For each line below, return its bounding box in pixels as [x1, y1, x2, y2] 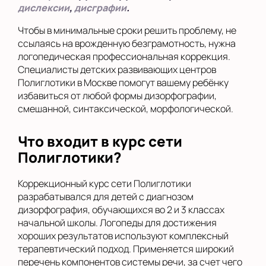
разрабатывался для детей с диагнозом [18, 190, 194, 203]
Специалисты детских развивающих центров [18, 63, 216, 76]
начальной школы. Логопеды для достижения [18, 216, 217, 229]
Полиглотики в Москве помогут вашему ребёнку [18, 76, 229, 89]
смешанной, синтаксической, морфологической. [18, 102, 233, 115]
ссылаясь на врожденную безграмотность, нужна [18, 37, 236, 50]
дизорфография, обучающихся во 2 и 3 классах [18, 203, 224, 216]
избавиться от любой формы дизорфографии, [18, 89, 217, 102]
